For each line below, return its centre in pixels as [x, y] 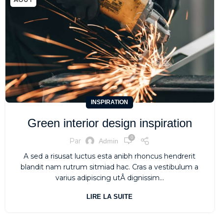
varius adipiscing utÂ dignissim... [110, 178]
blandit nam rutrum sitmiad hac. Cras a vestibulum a [110, 167]
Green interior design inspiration [110, 123]
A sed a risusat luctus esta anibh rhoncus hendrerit [110, 156]
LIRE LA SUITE [110, 197]
